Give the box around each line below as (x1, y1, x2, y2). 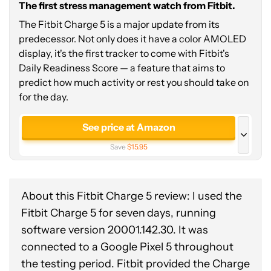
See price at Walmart (81, 196, 176, 208)
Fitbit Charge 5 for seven (21, 206, 145, 220)
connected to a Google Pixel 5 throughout (21, 240, 233, 253)
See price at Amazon (82, 121, 175, 133)
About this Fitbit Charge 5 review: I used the (21, 189, 242, 203)
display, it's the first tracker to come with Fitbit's (19, 47, 229, 59)
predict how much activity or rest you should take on (19, 76, 249, 88)
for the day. (19, 91, 68, 103)
